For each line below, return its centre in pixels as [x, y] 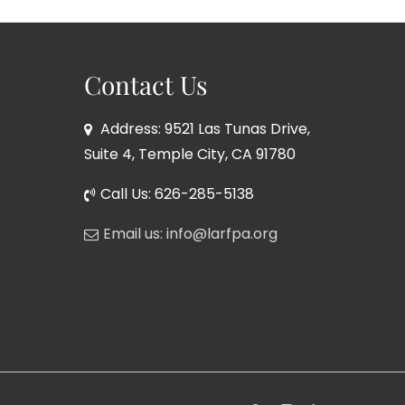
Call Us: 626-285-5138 [177, 194]
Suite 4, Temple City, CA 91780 [189, 155]
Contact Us [146, 85]
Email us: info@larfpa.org [190, 234]
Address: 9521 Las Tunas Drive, [203, 129]
